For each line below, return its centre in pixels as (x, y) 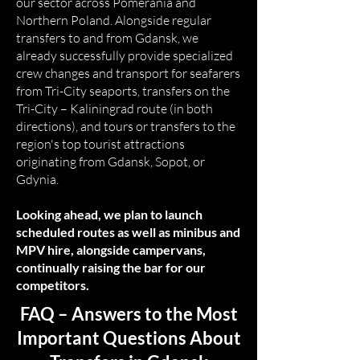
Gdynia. (37, 179)
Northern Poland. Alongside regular (114, 20)
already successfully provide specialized (125, 55)
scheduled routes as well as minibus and (128, 232)
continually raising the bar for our (111, 267)
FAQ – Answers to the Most (129, 314)
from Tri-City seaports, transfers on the (123, 91)
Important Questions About (129, 338)
